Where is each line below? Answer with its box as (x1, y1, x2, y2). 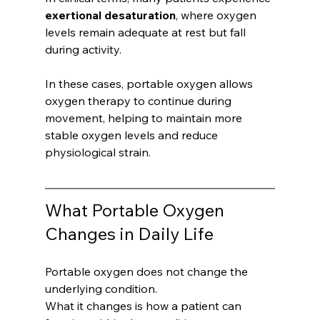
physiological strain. (44, 145, 151, 160)
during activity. (44, 42, 121, 57)
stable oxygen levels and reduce (44, 128, 221, 143)
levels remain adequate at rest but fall (44, 25, 249, 40)
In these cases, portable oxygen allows (44, 76, 256, 91)
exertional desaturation (44, 8, 176, 23)
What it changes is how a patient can (44, 299, 244, 314)
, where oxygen (175, 8, 259, 23)
